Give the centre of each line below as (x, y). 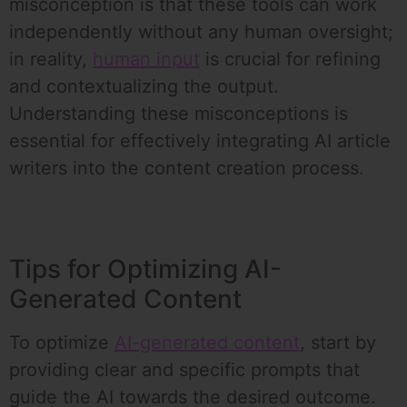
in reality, (51, 60)
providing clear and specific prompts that (184, 370)
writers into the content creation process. (187, 169)
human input (146, 60)
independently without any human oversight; (201, 32)
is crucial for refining (290, 60)
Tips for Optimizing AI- (145, 269)
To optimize (62, 343)
